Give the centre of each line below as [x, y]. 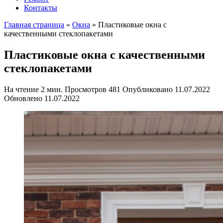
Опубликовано [148, 89]
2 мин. [51, 89]
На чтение [21, 89]
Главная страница [34, 25]
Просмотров [86, 89]
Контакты [41, 8]
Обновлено [23, 98]
